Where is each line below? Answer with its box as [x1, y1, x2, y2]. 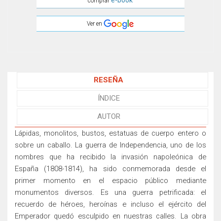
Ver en [87, 20, 104, 28]
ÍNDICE [97, 94, 120, 103]
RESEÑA [94, 75, 124, 85]
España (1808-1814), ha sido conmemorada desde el [15, 164, 206, 174]
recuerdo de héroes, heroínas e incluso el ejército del [15, 200, 206, 209]
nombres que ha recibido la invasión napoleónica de [15, 152, 206, 162]
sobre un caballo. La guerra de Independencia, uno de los [15, 141, 206, 150]
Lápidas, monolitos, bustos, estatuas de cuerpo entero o [15, 129, 206, 138]
